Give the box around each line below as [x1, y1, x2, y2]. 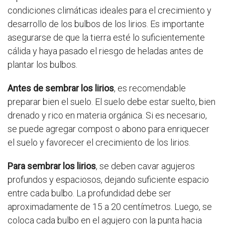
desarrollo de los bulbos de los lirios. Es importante [8, 19, 204, 30]
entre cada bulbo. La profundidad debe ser [8, 188, 171, 199]
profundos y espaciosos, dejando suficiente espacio [8, 174, 209, 185]
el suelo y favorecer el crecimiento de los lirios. [8, 137, 190, 148]
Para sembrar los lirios [8, 161, 96, 172]
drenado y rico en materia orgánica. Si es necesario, [8, 110, 207, 121]
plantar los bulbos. [8, 59, 77, 70]
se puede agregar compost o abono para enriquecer [8, 124, 209, 135]
